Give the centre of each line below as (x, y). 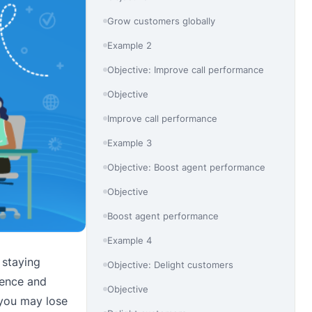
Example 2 (130, 45)
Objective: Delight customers (171, 264)
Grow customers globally (162, 21)
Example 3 (130, 142)
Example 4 (130, 240)
